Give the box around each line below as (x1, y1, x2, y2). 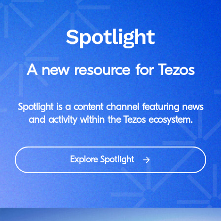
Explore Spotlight (70, 155, 134, 165)
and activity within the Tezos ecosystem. (29, 115, 192, 126)
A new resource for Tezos (27, 63, 194, 79)
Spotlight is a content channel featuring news (18, 103, 203, 113)
